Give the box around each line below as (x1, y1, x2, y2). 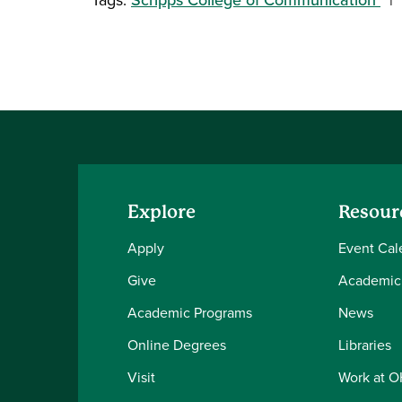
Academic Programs (127, 301, 252, 322)
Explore (127, 201, 196, 223)
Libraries (338, 334, 391, 354)
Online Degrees (127, 334, 226, 354)
